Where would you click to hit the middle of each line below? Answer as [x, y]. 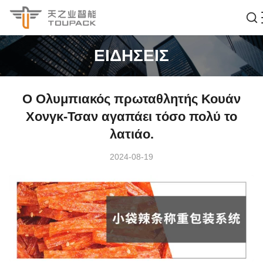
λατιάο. [131, 134]
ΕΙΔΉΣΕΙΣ [131, 55]
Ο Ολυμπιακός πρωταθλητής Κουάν [131, 99]
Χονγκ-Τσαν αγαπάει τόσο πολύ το [131, 117]
